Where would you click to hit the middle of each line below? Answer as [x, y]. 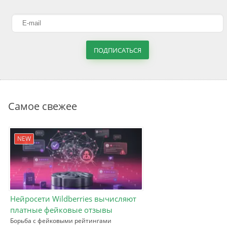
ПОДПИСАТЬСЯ [118, 50]
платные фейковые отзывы [61, 210]
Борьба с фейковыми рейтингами [61, 220]
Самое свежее [43, 106]
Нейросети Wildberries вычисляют [73, 198]
